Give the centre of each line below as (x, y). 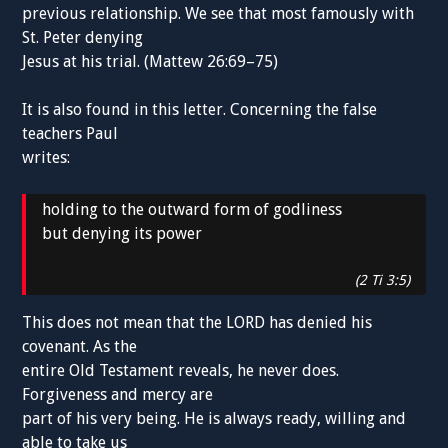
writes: (46, 158)
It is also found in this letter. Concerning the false (200, 110)
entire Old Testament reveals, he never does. (181, 371)
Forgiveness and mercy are (118, 395)
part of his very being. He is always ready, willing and (214, 419)
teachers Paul (70, 134)
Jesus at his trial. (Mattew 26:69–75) (150, 62)
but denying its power (122, 234)
